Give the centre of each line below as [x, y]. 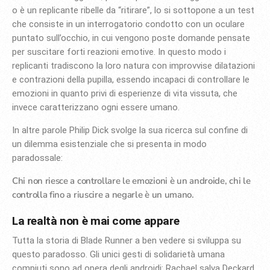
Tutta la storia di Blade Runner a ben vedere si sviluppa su [127, 240]
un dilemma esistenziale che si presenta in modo [109, 144]
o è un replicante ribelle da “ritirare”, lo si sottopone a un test [133, 11]
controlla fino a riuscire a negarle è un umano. [104, 195]
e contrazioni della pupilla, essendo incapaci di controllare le [131, 80]
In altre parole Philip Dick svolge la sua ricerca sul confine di [130, 130]
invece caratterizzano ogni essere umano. [97, 108]
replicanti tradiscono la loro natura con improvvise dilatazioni [133, 66]
